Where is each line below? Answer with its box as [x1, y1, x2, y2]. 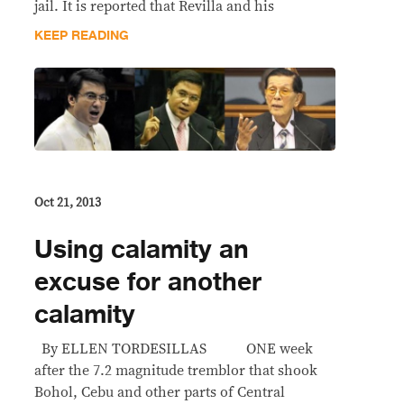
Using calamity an [34, 229, 249, 271]
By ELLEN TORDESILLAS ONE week [34, 342, 313, 357]
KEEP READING [34, 24, 129, 46]
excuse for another [34, 262, 262, 304]
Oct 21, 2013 [34, 197, 101, 210]
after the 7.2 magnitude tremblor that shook [34, 363, 317, 379]
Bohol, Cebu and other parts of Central [34, 385, 285, 400]
